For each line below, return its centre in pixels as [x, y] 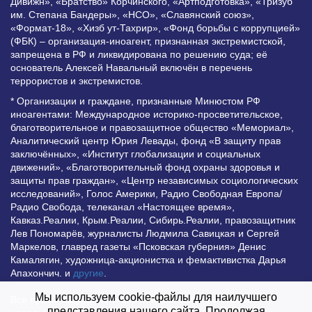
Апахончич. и [42, 273]
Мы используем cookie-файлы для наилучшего [156, 297]
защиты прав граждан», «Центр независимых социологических [154, 180]
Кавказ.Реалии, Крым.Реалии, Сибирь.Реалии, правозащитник [153, 220]
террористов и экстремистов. [77, 80]
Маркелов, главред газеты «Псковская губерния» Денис [138, 246]
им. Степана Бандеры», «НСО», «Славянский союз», [132, 14]
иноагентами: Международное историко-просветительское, [147, 114]
